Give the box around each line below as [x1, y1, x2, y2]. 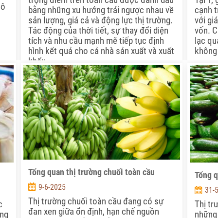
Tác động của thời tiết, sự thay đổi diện [28, 25, 168, 36]
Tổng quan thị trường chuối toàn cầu [28, 166, 155, 177]
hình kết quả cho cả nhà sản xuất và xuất [28, 45, 174, 57]
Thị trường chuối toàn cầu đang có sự [28, 195, 163, 207]
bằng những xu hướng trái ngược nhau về [28, 4, 174, 16]
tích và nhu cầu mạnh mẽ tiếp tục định [28, 35, 164, 47]
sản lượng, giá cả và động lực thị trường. [28, 15, 173, 26]
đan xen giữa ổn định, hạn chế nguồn [28, 205, 159, 217]
